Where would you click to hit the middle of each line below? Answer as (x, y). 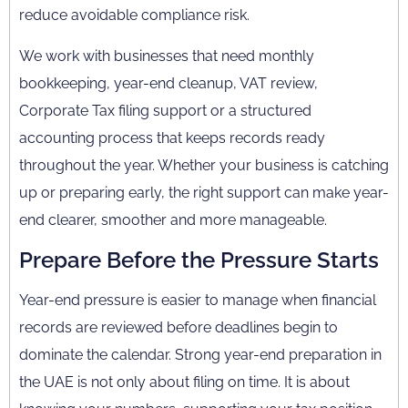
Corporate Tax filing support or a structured (165, 111)
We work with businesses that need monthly (167, 56)
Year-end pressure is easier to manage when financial (198, 300)
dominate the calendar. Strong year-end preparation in (200, 355)
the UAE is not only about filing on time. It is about (184, 382)
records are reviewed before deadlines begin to (178, 327)
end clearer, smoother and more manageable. (173, 220)
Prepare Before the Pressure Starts (199, 260)
